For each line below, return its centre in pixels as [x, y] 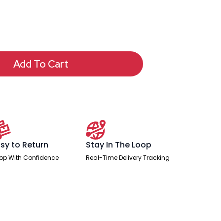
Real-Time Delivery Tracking [128, 158]
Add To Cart [41, 64]
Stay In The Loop [119, 145]
